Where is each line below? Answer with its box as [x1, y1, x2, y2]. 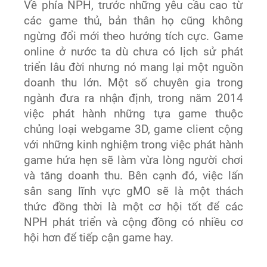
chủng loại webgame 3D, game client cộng [24, 123, 243, 136]
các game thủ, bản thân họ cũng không [24, 14, 243, 28]
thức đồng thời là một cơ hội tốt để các [24, 200, 243, 214]
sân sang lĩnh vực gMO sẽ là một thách [24, 185, 243, 198]
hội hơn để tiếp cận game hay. [24, 231, 174, 245]
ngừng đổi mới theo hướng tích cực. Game [24, 30, 243, 44]
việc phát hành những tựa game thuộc [24, 107, 243, 121]
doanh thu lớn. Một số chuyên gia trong [24, 76, 243, 90]
